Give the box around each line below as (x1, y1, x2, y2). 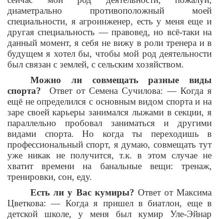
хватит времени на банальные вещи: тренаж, (7, 161, 212, 172)
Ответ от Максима (134, 187, 212, 198)
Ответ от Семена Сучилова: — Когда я (41, 86, 212, 96)
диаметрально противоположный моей (7, 5, 212, 16)
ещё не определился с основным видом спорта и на (7, 96, 212, 107)
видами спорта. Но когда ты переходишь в (7, 129, 212, 139)
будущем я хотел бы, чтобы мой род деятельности (7, 48, 212, 59)
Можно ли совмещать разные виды (30, 75, 212, 86)
